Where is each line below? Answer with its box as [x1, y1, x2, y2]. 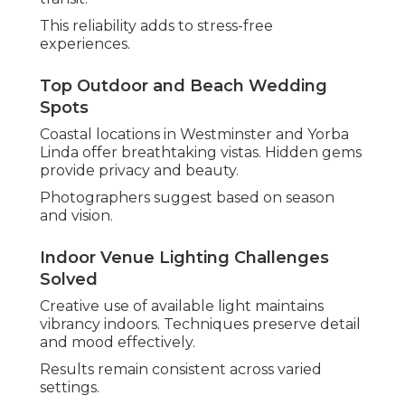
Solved [40, 269, 98, 290]
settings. [40, 379, 99, 397]
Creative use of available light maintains [40, 297, 324, 316]
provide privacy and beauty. [40, 162, 239, 180]
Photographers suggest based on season [40, 189, 334, 207]
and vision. [40, 207, 113, 225]
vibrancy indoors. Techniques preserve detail [40, 316, 361, 334]
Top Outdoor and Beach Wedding [40, 76, 327, 97]
